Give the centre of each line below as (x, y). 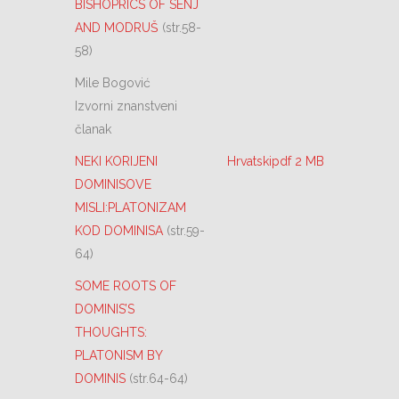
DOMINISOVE (113, 184)
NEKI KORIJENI (116, 161)
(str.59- (186, 231)
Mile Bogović (113, 83)
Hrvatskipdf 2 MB (276, 161)
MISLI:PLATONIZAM (130, 208)
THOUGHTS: (111, 332)
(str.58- (182, 28)
